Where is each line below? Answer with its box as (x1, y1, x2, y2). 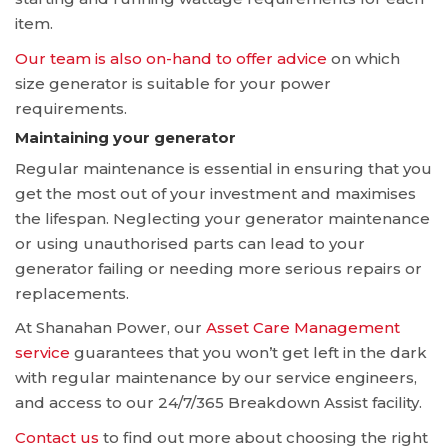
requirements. (15, 98, 127, 118)
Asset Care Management (206, 318, 400, 338)
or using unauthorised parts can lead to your (15, 233, 365, 253)
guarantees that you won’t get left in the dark (70, 343, 427, 363)
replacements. (15, 283, 129, 303)
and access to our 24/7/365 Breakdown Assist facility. (15, 393, 422, 413)
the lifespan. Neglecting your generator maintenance (15, 208, 430, 228)
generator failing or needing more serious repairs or (15, 258, 422, 278)
